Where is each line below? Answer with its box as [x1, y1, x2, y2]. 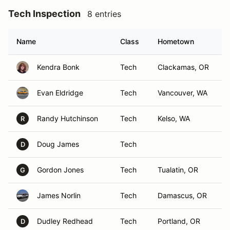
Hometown [158, 37, 194, 46]
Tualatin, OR [158, 165, 198, 174]
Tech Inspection [8, 8, 81, 19]
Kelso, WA [158, 114, 190, 123]
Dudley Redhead [37, 217, 93, 225]
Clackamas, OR [158, 63, 209, 71]
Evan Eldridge [37, 88, 83, 97]
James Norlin [37, 191, 81, 200]
